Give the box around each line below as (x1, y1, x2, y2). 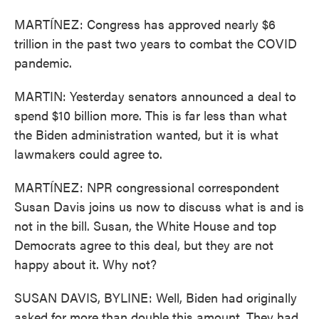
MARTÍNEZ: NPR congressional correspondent (14, 178, 279, 196)
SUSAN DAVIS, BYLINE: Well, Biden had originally (14, 288, 297, 306)
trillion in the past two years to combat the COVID (14, 34, 297, 52)
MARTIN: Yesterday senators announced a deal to (14, 87, 296, 105)
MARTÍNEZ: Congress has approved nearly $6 (14, 15, 276, 33)
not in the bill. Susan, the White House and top (14, 216, 276, 234)
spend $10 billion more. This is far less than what (14, 106, 287, 124)
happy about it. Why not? (14, 255, 157, 273)
